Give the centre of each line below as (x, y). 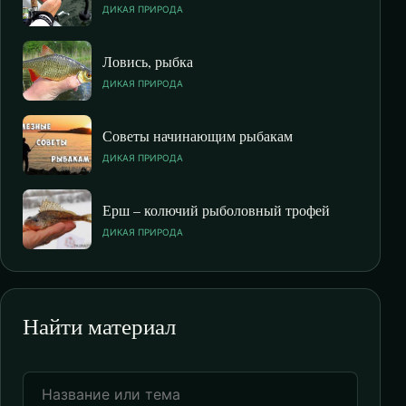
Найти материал (99, 325)
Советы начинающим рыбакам (198, 135)
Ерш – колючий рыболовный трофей (216, 209)
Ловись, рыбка (148, 61)
